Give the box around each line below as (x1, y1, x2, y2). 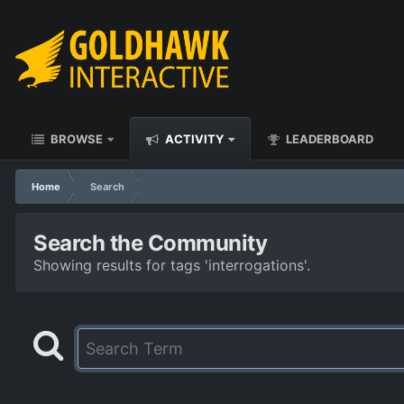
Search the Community (33, 230, 268, 256)
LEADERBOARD (283, 132, 373, 146)
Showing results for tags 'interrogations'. (33, 256, 310, 274)
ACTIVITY (162, 132, 224, 146)
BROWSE (48, 132, 103, 146)
